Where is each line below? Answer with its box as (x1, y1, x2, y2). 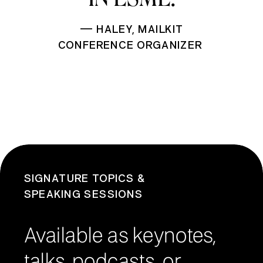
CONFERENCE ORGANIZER (58, 40, 205, 51)
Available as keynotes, (23, 227, 217, 247)
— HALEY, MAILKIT (79, 24, 184, 36)
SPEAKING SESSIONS (23, 190, 143, 201)
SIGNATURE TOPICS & (23, 174, 144, 185)
